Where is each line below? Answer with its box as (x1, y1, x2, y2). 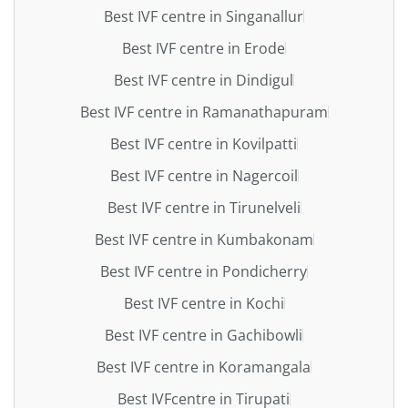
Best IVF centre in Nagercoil (109, 165, 298, 186)
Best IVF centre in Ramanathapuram (79, 101, 328, 122)
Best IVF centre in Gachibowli (105, 324, 302, 345)
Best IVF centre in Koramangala (97, 356, 311, 377)
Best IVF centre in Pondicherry (100, 260, 307, 281)
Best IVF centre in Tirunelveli (107, 197, 301, 218)
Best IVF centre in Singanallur (104, 5, 303, 26)
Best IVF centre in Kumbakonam (94, 229, 313, 250)
